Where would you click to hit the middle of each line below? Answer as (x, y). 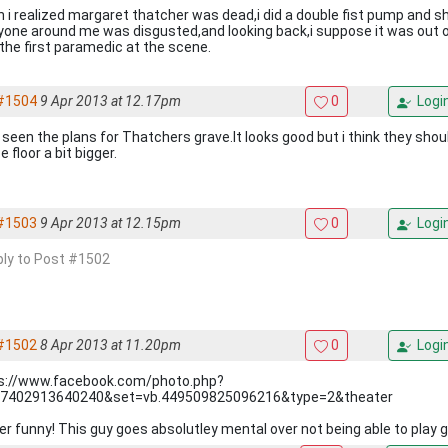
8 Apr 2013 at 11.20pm (110, 345)
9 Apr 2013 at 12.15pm (110, 223)
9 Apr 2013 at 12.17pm (110, 101)
